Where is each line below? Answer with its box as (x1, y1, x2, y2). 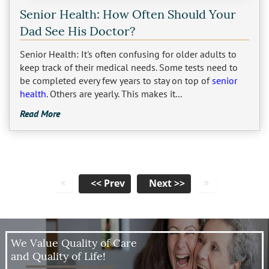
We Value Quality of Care (10, 235, 137, 250)
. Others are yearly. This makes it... (46, 87, 182, 100)
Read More (19, 107, 60, 119)
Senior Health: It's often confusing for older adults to (19, 47, 237, 60)
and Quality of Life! (10, 249, 106, 263)
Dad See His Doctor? (19, 23, 135, 39)
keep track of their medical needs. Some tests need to (19, 61, 238, 73)
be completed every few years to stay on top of (19, 74, 212, 86)
